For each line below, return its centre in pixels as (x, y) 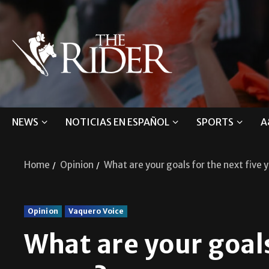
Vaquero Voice (96, 213)
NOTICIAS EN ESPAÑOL (117, 124)
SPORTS (215, 124)
